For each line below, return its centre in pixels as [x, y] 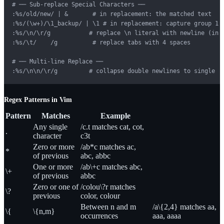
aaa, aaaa [167, 216]
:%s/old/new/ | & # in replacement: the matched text [112, 14]
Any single [50, 127]
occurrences [99, 216]
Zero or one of [56, 187]
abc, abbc [95, 156]
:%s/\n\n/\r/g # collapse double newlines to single [113, 71]
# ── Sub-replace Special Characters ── [78, 5]
